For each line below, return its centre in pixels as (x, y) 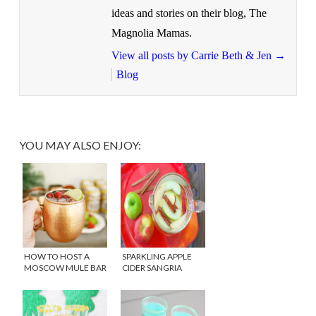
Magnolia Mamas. (151, 32)
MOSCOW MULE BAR (65, 267)
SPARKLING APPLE (157, 256)
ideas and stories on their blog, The (189, 13)
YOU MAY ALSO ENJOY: (80, 145)
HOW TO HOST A (56, 256)
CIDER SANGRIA (152, 267)
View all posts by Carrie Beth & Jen (193, 55)
